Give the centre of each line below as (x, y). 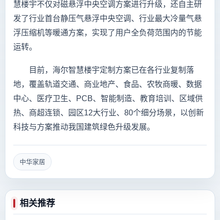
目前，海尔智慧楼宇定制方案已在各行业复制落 (104, 70)
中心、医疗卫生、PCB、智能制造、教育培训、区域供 (108, 98)
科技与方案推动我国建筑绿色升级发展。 (84, 127)
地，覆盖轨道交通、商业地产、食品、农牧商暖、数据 (108, 84)
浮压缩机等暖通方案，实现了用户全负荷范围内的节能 (108, 32)
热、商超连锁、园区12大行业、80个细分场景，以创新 (109, 112)
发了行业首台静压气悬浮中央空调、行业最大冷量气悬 (108, 18)
